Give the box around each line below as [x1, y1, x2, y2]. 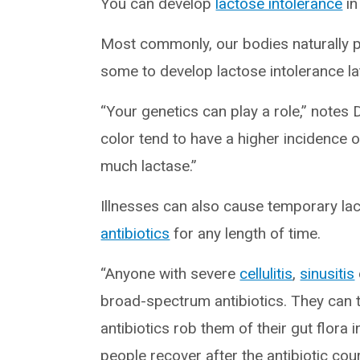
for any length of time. [170, 223, 321, 243]
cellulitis [239, 264, 293, 283]
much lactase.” [100, 156, 198, 175]
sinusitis [300, 264, 355, 283]
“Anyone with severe [100, 264, 240, 283]
